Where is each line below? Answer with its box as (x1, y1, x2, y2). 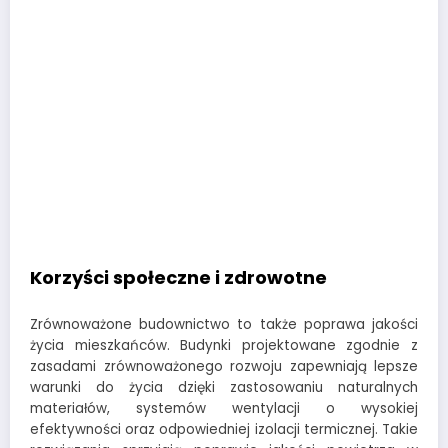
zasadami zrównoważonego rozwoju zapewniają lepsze (30, 356, 418, 376)
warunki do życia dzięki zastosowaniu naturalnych (30, 377, 418, 397)
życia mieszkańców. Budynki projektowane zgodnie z (30, 335, 418, 355)
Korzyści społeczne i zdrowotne (30, 265, 327, 291)
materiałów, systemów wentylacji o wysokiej (30, 398, 418, 418)
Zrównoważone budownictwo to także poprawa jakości (30, 314, 418, 334)
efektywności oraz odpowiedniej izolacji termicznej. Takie (30, 419, 418, 439)
